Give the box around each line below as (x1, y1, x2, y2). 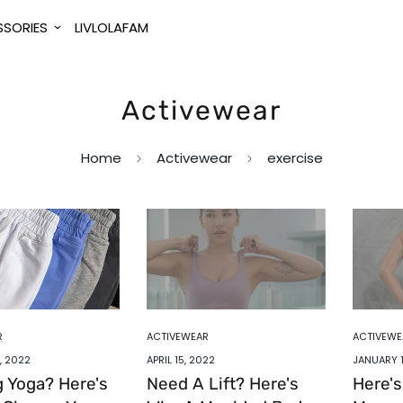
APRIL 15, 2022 (146, 352, 215, 367)
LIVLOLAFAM (74, 17, 148, 37)
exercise (266, 148, 323, 167)
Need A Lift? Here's (146, 373, 299, 395)
